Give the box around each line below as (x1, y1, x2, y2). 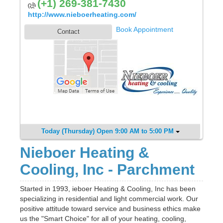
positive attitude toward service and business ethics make (20, 204, 201, 213)
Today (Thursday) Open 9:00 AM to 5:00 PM (41, 127, 174, 135)
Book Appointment (116, 25, 173, 33)
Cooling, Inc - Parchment (20, 161, 195, 178)
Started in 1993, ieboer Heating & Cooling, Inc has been (20, 184, 196, 193)
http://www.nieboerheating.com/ (28, 10, 136, 18)
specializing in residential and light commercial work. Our (20, 194, 198, 203)
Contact (57, 27, 80, 35)
